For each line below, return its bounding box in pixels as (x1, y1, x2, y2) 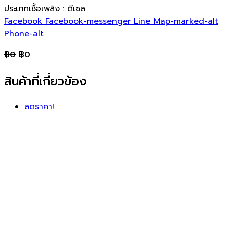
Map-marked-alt (154, 15, 218, 28)
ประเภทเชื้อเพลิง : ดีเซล (4, 3, 85, 15)
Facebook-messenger (45, 15, 131, 28)
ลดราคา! (24, 101, 54, 113)
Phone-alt (4, 28, 44, 41)
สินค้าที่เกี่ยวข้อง (4, 72, 87, 91)
